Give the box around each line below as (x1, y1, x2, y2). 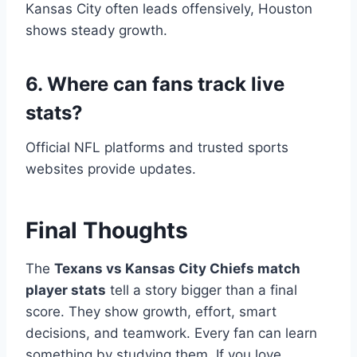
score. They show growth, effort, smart (25, 304, 277, 320)
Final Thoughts (25, 217, 188, 245)
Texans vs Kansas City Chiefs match (54, 261, 300, 277)
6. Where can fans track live (25, 73, 284, 96)
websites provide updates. (25, 161, 196, 178)
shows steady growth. (25, 22, 167, 39)
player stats (25, 282, 106, 299)
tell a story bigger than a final (106, 282, 297, 299)
